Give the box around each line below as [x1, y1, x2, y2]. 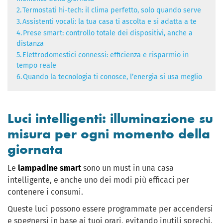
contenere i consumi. [7, 187, 83, 197]
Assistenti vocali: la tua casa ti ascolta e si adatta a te [22, 17, 197, 26]
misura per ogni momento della [7, 126, 210, 142]
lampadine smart [18, 163, 83, 173]
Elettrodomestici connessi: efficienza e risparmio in [22, 51, 189, 60]
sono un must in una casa [83, 163, 174, 173]
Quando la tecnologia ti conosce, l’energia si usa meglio [23, 73, 202, 82]
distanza [16, 39, 44, 48]
